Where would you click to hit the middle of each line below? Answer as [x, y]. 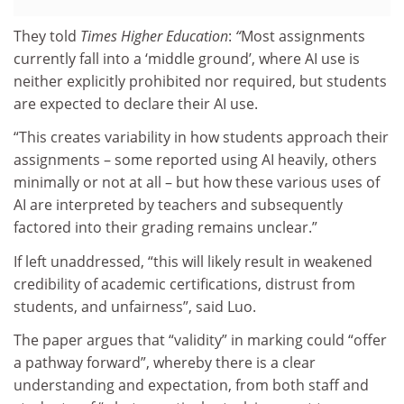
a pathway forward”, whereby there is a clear [165, 363]
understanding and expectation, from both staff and [191, 386]
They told [47, 36]
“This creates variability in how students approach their [201, 138]
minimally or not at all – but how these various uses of [197, 183]
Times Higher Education [154, 36]
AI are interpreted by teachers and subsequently [178, 205]
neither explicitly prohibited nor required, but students [200, 81]
